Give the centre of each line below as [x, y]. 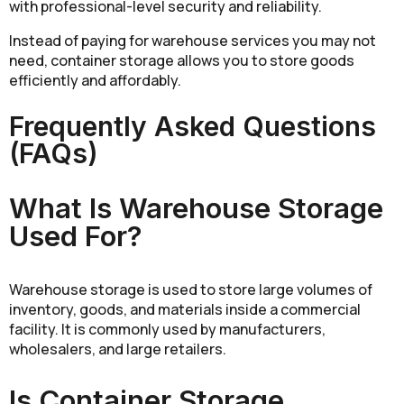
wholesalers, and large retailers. [118, 349]
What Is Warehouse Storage [196, 209]
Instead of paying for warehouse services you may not [193, 41]
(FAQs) [54, 154]
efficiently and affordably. [95, 81]
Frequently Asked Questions [193, 127]
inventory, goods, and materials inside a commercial [185, 309]
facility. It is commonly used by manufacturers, [167, 329]
